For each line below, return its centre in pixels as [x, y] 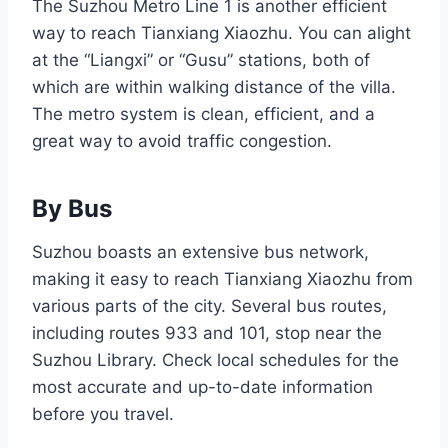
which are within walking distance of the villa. [214, 87]
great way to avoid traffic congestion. [182, 141]
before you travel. [103, 414]
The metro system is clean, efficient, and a [203, 114]
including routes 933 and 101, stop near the [207, 333]
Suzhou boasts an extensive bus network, [200, 252]
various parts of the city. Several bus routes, [209, 306]
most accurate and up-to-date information [202, 387]
